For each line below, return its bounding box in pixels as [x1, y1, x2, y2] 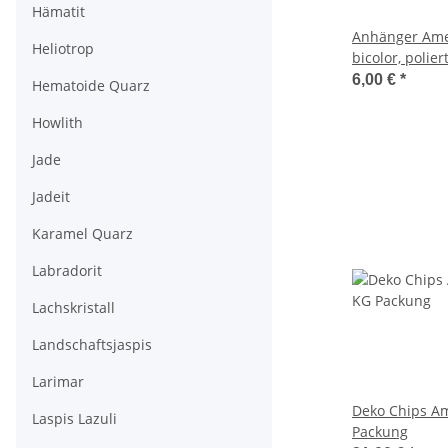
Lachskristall [32, 298, 115, 317]
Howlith [32, 113, 83, 132]
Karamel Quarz [32, 224, 133, 243]
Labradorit [32, 261, 102, 280]
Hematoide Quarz [32, 76, 150, 95]
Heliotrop [32, 39, 94, 58]
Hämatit [32, 2, 85, 21]
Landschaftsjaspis [32, 335, 152, 354]
